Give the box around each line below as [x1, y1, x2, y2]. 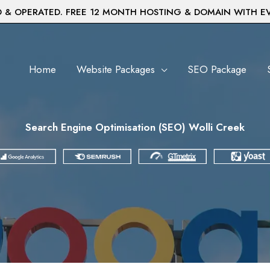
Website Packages [77, 61, 155, 77]
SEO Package [187, 61, 246, 77]
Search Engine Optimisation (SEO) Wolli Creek [25, 120, 245, 134]
